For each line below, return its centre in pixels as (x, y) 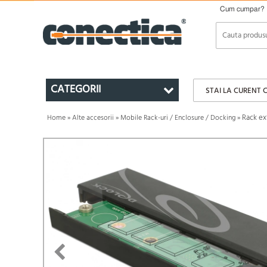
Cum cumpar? (242, 9)
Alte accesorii (93, 118)
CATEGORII (76, 90)
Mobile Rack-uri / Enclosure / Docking (178, 118)
